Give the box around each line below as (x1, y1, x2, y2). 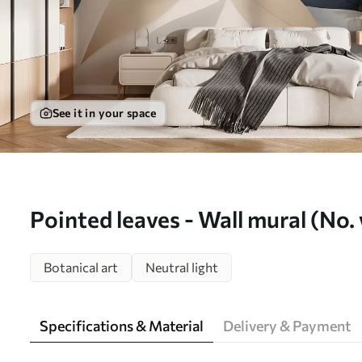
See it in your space (52, 106, 157, 120)
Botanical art (44, 259, 118, 275)
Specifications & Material (40, 317, 204, 335)
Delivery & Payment (223, 317, 351, 335)
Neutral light (145, 259, 218, 275)
